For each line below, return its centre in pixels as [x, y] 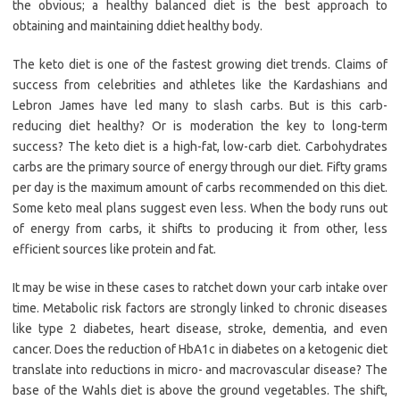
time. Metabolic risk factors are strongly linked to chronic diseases [200, 308]
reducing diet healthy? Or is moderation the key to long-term [200, 126]
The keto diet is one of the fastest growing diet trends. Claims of [200, 65]
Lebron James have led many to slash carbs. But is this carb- [200, 106]
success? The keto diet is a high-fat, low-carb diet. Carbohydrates [200, 147]
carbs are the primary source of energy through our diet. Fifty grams [200, 167]
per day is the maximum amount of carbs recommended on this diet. [200, 188]
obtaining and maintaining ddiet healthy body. [137, 26]
